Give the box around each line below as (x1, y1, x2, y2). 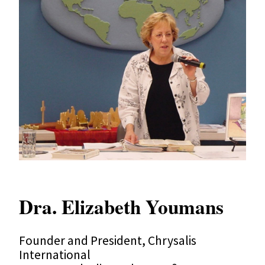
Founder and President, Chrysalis (19, 232, 196, 248)
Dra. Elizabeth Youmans (19, 192, 224, 221)
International (19, 246, 91, 263)
